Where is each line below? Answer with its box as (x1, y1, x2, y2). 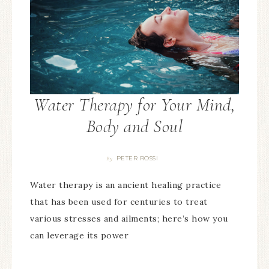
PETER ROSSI (116, 154, 158, 162)
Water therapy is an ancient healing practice (30, 179, 221, 190)
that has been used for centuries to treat (30, 196, 208, 207)
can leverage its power (30, 229, 128, 241)
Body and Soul (86, 115, 183, 138)
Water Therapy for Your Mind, (34, 93, 235, 116)
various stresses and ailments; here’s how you (30, 213, 228, 224)
